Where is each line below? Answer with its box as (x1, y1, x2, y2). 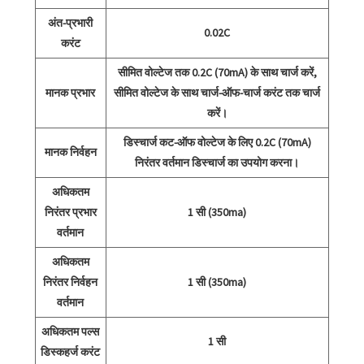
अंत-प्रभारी (48, 15, 93, 31)
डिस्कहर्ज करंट (41, 344, 101, 360)
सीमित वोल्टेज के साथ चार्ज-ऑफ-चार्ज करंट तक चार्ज (114, 85, 321, 101)
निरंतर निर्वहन (43, 275, 98, 290)
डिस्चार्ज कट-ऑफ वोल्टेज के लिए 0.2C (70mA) (123, 135, 311, 150)
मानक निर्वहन (44, 145, 97, 160)
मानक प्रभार (45, 85, 96, 101)
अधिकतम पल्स (41, 324, 100, 340)
